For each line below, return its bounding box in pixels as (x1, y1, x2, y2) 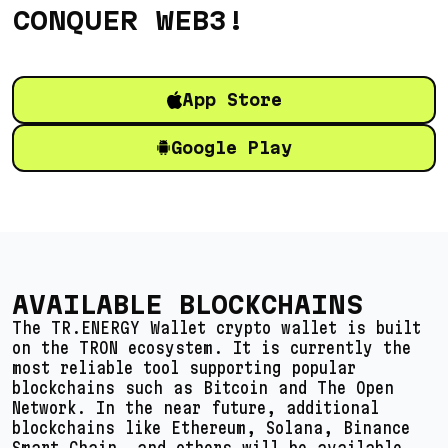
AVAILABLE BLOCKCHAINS (12, 289, 363, 319)
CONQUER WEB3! (12, 5, 245, 35)
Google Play (171, 137, 292, 157)
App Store (181, 89, 282, 109)
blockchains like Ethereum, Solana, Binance (12, 417, 410, 437)
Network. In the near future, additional (12, 397, 379, 417)
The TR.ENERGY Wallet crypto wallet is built (12, 317, 421, 337)
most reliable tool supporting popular (12, 357, 356, 377)
